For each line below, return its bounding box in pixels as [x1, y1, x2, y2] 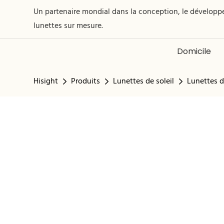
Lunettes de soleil [113, 75, 174, 88]
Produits [71, 75, 100, 88]
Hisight [33, 75, 58, 88]
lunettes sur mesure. [33, 19, 103, 32]
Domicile [176, 45, 211, 57]
